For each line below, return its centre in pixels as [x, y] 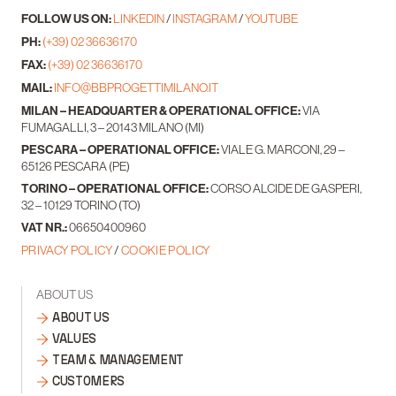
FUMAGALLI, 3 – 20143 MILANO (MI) [113, 127]
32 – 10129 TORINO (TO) [81, 205]
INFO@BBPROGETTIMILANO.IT [136, 87]
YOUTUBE [271, 18]
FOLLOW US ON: [66, 19]
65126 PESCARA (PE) [76, 166]
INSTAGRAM [205, 18]
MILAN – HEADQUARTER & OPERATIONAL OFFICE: [162, 110]
